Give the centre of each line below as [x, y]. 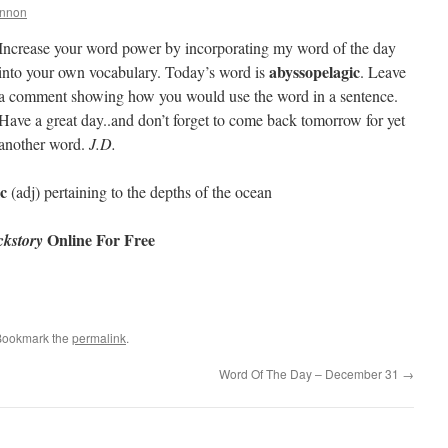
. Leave [383, 71]
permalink [99, 337]
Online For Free [99, 239]
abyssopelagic [314, 71]
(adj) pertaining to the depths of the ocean [139, 191]
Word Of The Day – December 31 [310, 373]
